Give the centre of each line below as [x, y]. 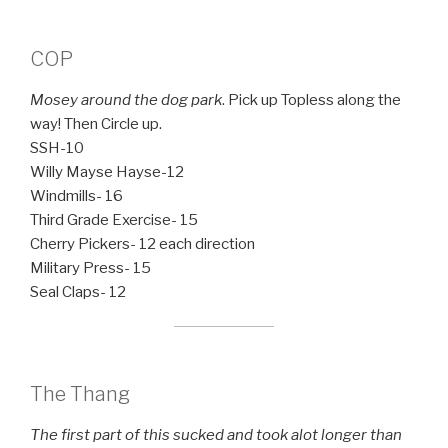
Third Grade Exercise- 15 [114, 219]
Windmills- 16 [76, 195]
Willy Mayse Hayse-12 [107, 171]
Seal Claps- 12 [78, 291]
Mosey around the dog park [126, 99]
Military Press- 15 [90, 267]
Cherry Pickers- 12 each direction [142, 243]
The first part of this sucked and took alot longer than [216, 434]
